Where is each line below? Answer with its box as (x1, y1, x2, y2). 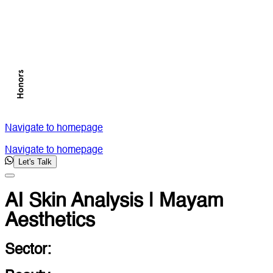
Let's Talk (18, 157, 52, 167)
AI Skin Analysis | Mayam (5, 191, 224, 211)
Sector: (5, 243, 51, 258)
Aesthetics (5, 210, 95, 230)
